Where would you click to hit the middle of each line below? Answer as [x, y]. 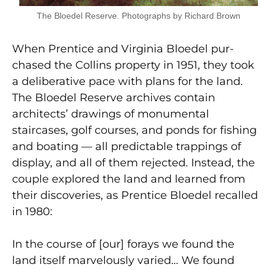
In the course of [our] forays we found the [123, 244]
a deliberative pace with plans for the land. [127, 81]
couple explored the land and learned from [129, 179]
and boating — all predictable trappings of [127, 146]
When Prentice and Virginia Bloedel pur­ [123, 49]
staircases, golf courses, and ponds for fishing [134, 130]
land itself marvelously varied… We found [123, 260]
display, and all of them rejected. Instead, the [133, 162]
